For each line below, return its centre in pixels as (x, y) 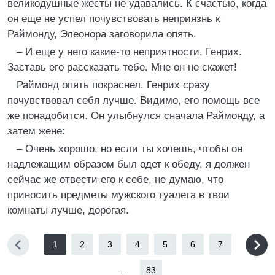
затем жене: (36, 131)
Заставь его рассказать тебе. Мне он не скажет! (122, 67)
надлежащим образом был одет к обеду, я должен (129, 164)
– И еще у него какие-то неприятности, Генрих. (129, 52)
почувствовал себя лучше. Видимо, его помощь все (134, 100)
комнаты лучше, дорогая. (68, 210)
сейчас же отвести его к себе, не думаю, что (115, 180)
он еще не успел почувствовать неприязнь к (114, 19)
